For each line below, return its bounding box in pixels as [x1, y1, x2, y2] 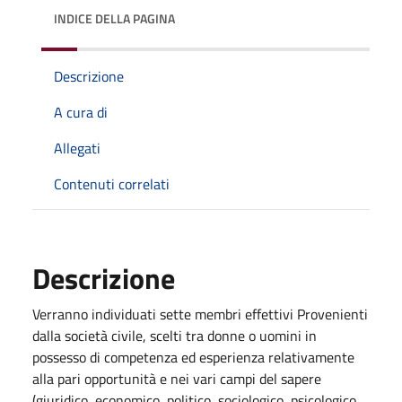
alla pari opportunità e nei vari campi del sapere [32, 367, 321, 389]
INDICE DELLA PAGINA [54, 8, 175, 28]
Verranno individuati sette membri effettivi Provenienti [32, 302, 368, 325]
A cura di [54, 100, 108, 123]
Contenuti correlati [54, 172, 170, 195]
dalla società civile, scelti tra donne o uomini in [32, 324, 317, 346]
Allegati [54, 136, 100, 159]
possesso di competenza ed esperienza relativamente [32, 345, 354, 368]
